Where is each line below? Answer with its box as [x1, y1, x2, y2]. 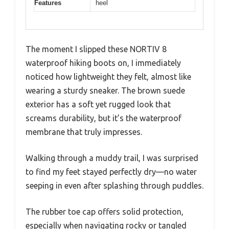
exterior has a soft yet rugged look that [26, 100, 171, 109]
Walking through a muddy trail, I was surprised [26, 153, 198, 163]
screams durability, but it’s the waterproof [26, 113, 181, 123]
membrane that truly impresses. [26, 127, 142, 137]
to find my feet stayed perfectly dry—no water [26, 167, 197, 177]
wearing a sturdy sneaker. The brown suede [26, 86, 185, 96]
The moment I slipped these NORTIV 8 [26, 44, 167, 54]
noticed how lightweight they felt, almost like [26, 72, 191, 82]
